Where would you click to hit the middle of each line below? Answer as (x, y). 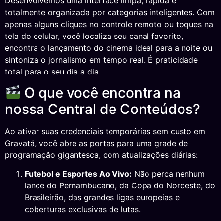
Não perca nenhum (168, 174)
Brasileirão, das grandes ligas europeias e (102, 198)
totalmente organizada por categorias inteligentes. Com (110, 13)
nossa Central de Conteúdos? (103, 109)
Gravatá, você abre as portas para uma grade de (96, 143)
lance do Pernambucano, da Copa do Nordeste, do (120, 186)
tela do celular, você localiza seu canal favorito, (94, 36)
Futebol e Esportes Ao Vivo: (78, 174)
